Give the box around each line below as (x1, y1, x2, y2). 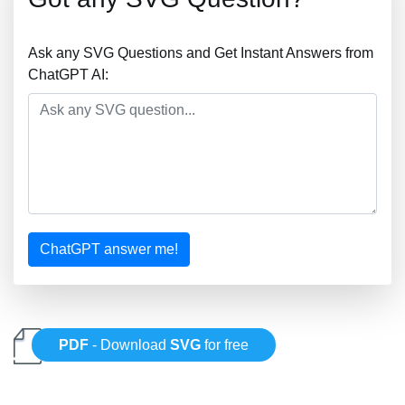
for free (201, 337, 250, 353)
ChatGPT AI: (28, 67, 108, 82)
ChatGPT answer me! (40, 241, 178, 257)
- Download (89, 337, 171, 353)
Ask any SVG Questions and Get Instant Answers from (28, 45, 373, 61)
